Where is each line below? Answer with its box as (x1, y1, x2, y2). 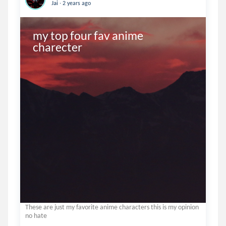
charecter (32, 39, 82, 54)
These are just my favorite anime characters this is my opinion (25, 203, 199, 211)
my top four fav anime (32, 28, 143, 42)
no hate (25, 211, 47, 220)
